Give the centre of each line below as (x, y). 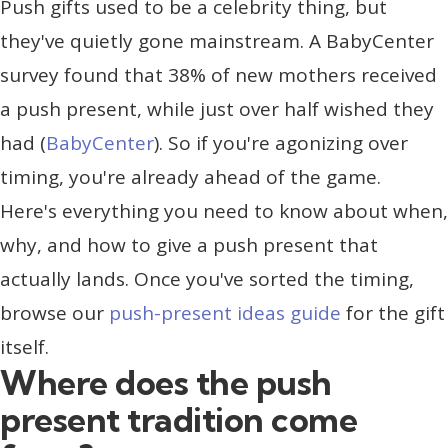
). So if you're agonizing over (281, 142)
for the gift (393, 312)
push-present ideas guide (225, 312)
